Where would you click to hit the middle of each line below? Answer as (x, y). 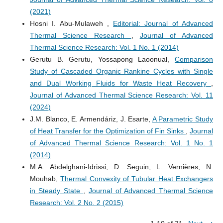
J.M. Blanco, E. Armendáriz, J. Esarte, (91, 119)
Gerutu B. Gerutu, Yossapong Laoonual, (102, 59)
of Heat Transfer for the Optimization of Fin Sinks (108, 131)
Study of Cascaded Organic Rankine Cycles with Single (121, 71)
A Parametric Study (183, 119)
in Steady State (56, 190)
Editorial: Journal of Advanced (163, 23)
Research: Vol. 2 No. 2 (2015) (76, 202)
